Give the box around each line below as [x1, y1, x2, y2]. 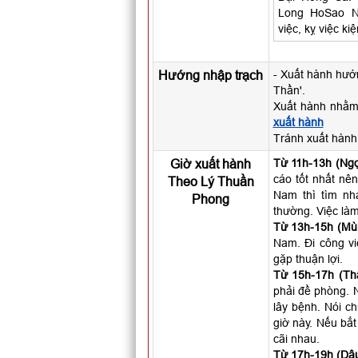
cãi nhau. [272, 332, 320, 345]
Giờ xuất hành [170, 157, 251, 171]
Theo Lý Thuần [167, 174, 254, 189]
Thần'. [272, 84, 305, 97]
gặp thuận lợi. [272, 253, 343, 265]
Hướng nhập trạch [158, 68, 263, 82]
